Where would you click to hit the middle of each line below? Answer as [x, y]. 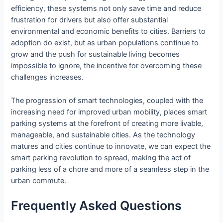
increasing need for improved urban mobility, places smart [109, 112]
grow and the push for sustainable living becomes [96, 55]
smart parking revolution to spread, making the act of [101, 158]
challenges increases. [48, 77]
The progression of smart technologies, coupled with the [107, 100]
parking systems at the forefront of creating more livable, [107, 123]
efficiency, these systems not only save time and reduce [106, 9]
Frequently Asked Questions [97, 206]
